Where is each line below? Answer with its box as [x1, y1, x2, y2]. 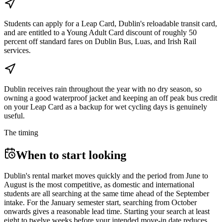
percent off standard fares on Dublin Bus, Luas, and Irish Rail [4, 37, 196, 46]
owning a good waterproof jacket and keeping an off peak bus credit [4, 93, 217, 102]
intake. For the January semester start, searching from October [4, 198, 197, 207]
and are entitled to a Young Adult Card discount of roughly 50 [4, 28, 197, 37]
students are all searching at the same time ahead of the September [4, 189, 209, 198]
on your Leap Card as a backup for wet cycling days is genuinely [4, 102, 207, 111]
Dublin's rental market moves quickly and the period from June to [4, 171, 208, 180]
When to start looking [16, 148, 126, 162]
